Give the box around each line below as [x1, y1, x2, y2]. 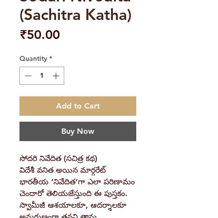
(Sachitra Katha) [19, 4, 131, 24]
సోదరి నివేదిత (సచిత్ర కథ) [19, 154, 97, 163]
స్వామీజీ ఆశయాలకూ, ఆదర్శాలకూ [19, 200, 127, 210]
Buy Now [61, 127, 94, 136]
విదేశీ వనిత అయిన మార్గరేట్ [19, 165, 106, 175]
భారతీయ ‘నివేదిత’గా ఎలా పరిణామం [19, 177, 135, 187]
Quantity [19, 54, 47, 63]
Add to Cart [56, 101, 100, 111]
